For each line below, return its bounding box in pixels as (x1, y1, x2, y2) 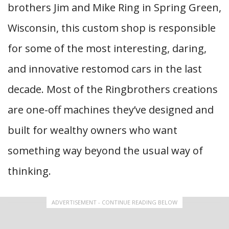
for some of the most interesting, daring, (8, 41, 207, 55)
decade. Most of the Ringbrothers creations (8, 82, 218, 96)
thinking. (8, 164, 51, 178)
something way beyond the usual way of (8, 144, 203, 157)
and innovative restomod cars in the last (8, 62, 202, 76)
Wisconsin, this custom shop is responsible (8, 21, 216, 35)
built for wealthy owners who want (8, 123, 177, 137)
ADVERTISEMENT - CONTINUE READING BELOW (52, 198, 177, 206)
